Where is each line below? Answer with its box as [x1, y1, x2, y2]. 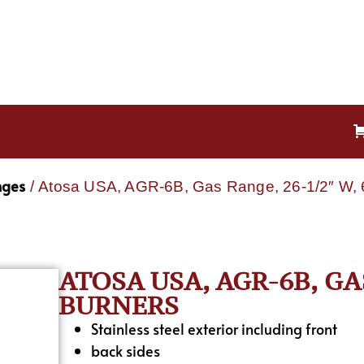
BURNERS [58, 288, 180, 322]
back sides [91, 340, 161, 361]
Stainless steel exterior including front [91, 318, 338, 339]
